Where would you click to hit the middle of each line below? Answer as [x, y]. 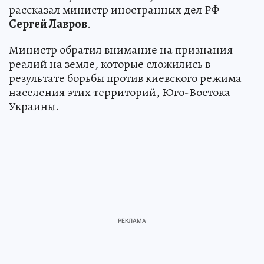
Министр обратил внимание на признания [121, 49]
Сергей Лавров [48, 24]
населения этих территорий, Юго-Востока [120, 92]
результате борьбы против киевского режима [125, 78]
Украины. [34, 106]
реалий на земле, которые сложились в [110, 64]
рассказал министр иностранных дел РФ [114, 9]
